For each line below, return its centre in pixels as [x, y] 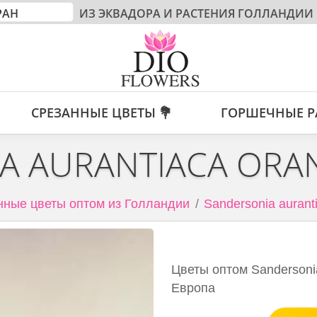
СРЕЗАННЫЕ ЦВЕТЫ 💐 [101, 113]
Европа [194, 288]
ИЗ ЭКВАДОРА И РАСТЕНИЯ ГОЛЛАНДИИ [195, 13]
